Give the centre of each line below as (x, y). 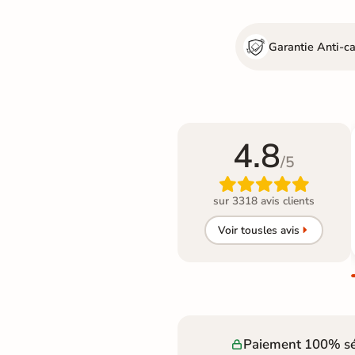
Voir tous (240, 230)
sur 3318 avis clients (264, 201)
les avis (281, 230)
